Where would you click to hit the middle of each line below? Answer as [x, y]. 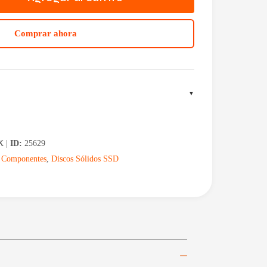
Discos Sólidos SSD [85, 159]
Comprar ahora [45, 34]
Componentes [24, 159]
